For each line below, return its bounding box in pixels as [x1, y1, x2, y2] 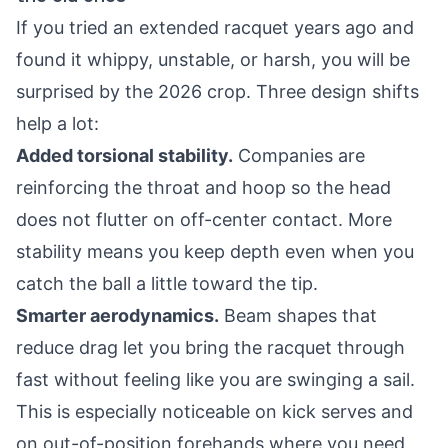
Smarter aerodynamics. [16, 305, 219, 326]
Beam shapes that [219, 305, 377, 326]
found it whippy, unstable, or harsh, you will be [16, 49, 410, 70]
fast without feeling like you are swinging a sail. [16, 369, 415, 390]
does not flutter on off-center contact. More [16, 209, 392, 230]
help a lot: [16, 113, 99, 134]
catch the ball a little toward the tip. [16, 273, 318, 294]
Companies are [233, 145, 365, 166]
